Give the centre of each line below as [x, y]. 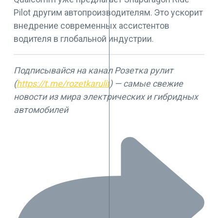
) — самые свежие [146, 84]
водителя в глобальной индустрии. [84, 39]
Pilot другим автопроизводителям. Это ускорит [108, 13]
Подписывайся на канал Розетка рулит [93, 71]
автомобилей [41, 110]
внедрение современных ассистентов [91, 26]
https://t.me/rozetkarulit [63, 84]
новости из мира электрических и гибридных [106, 97]
